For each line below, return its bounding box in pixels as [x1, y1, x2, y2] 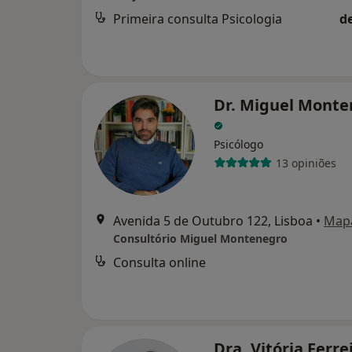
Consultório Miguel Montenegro [113, 231, 288, 246]
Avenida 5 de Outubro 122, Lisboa [113, 212, 313, 229]
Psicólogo [214, 137, 263, 152]
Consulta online [113, 254, 206, 271]
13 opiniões [275, 155, 336, 170]
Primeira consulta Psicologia [113, 10, 282, 27]
